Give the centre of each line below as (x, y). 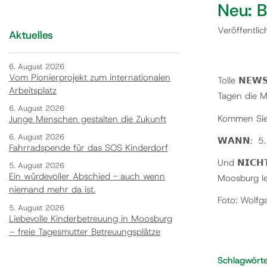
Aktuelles (31, 35)
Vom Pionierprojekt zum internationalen (90, 77)
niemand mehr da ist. (52, 190)
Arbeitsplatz (33, 90)
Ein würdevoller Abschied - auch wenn (87, 177)
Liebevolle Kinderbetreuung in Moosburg (91, 218)
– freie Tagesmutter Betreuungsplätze (85, 232)
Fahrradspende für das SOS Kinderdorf (89, 148)
